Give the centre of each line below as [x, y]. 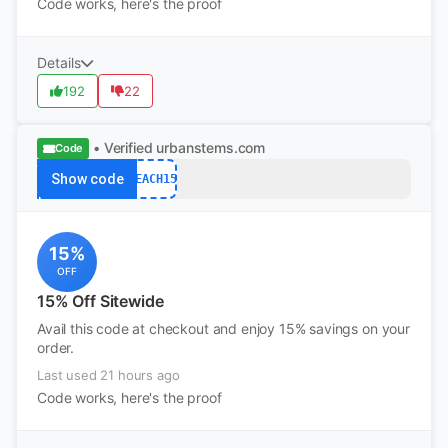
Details [59, 62]
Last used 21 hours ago [108, 375]
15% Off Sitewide [100, 301]
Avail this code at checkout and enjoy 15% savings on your [223, 328]
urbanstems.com [211, 147]
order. [56, 347]
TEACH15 [152, 178]
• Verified [123, 147]
